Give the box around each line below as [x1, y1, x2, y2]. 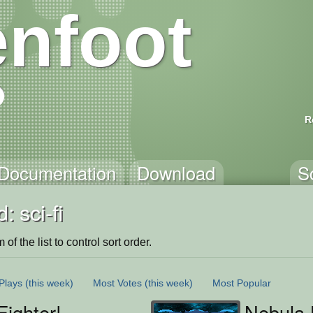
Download [137, 160, 216, 185]
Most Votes [93, 277, 142, 289]
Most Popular [212, 277, 271, 289]
